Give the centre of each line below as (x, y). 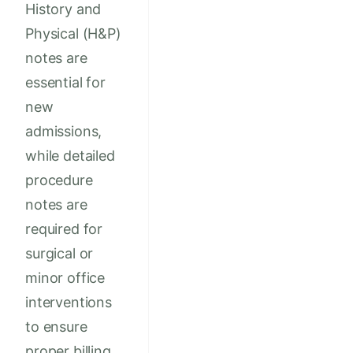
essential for (65, 83)
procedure (59, 180)
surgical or (59, 254)
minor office (65, 278)
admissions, (64, 132)
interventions (69, 303)
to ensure (56, 327)
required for (64, 229)
